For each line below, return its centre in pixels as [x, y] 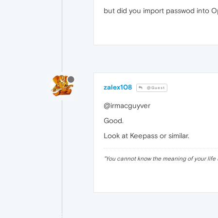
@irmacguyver [127, 106]
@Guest [155, 88]
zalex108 [118, 87]
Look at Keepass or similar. [146, 136]
